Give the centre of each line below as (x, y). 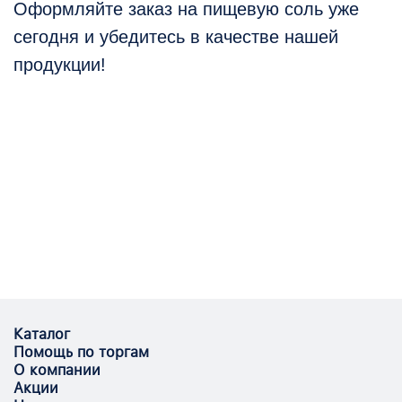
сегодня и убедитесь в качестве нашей (176, 37)
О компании (57, 370)
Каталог (42, 334)
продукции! (60, 65)
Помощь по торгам (81, 352)
